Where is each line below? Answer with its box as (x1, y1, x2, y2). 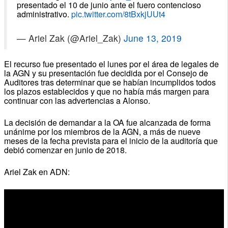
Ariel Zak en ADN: (4, 165, 70, 178)
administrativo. (16, 8, 71, 20)
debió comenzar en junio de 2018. (4, 144, 127, 156)
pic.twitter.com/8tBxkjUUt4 (71, 8, 165, 20)
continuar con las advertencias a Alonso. (4, 94, 150, 106)
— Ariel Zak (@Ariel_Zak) (16, 31, 124, 44)
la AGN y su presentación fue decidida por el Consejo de (4, 67, 208, 79)
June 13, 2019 (123, 31, 182, 44)
